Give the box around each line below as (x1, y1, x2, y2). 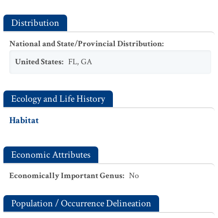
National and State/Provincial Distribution (9, 38, 162, 49)
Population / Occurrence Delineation (11, 197, 151, 210)
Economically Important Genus (9, 170, 123, 181)
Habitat (9, 114, 39, 127)
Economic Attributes (11, 148, 91, 161)
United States (15, 56, 62, 67)
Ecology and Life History (11, 92, 105, 105)
